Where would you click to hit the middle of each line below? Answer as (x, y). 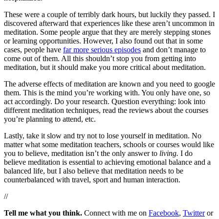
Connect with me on (115, 213)
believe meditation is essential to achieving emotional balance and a (107, 162)
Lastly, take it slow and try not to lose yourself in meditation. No (103, 136)
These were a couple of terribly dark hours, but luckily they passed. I (109, 15)
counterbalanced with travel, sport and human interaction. (92, 180)
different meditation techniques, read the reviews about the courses (106, 110)
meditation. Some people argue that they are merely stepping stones (107, 32)
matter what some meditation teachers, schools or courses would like (109, 145)
